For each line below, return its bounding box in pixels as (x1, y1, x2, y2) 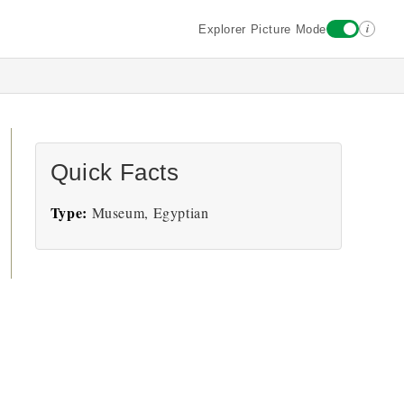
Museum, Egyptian (87, 203, 209, 222)
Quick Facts (50, 160, 179, 185)
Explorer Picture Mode (197, 22, 326, 36)
